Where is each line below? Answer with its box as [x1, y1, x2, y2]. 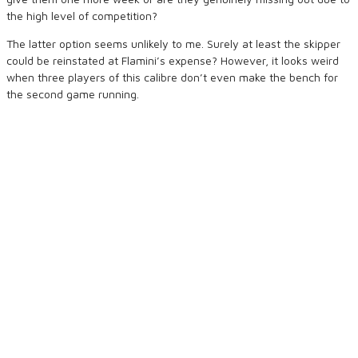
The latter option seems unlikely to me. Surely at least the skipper [6, 37, 340, 50]
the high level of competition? [6, 9, 157, 22]
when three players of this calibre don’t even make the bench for [6, 70, 338, 84]
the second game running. [6, 87, 139, 101]
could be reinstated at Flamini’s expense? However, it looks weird [6, 54, 339, 67]
